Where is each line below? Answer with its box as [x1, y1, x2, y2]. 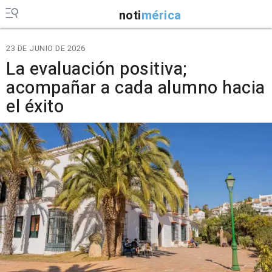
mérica [141, 6, 182, 24]
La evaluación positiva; [6, 56, 187, 82]
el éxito [6, 94, 64, 120]
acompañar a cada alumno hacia [6, 75, 265, 101]
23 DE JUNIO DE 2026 [6, 42, 86, 54]
